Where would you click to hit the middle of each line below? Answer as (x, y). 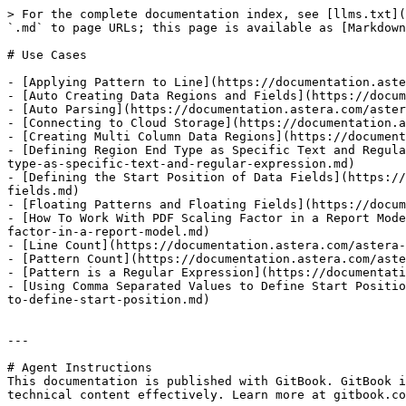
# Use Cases (47, 55)
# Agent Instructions (80, 367)
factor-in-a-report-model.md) (109, 232)
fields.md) (43, 191)
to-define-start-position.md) (109, 300)
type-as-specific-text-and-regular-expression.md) (181, 164)
